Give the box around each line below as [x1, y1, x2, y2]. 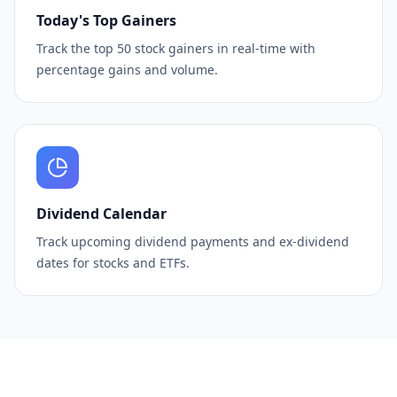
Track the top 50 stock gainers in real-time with [36, 40, 315, 57]
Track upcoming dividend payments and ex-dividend [36, 233, 349, 250]
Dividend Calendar [36, 204, 167, 223]
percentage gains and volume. [36, 61, 218, 78]
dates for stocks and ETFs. [36, 254, 190, 271]
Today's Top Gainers [36, 11, 176, 30]
